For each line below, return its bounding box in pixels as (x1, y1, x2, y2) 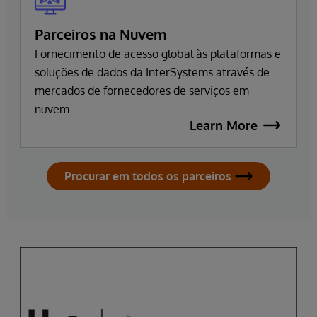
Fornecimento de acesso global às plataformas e (35, 46, 281, 61)
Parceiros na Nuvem (35, 24, 167, 43)
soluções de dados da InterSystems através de (35, 64, 270, 79)
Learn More (190, 117, 258, 133)
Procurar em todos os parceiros (64, 168, 231, 183)
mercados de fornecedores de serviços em (35, 83, 249, 98)
